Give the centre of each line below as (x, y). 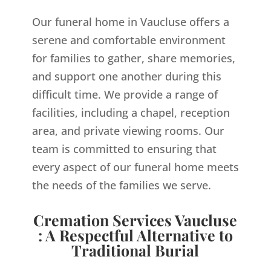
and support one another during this (126, 76)
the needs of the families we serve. (121, 185)
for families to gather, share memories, (133, 58)
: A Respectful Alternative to (135, 235)
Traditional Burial (135, 250)
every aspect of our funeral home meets (135, 167)
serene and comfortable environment (129, 40)
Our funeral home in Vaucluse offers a (130, 22)
